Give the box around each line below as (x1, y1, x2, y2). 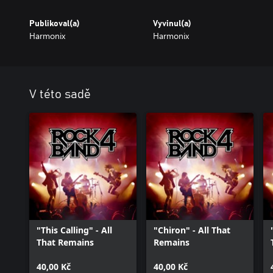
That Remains (37, 236, 94, 248)
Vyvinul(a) (152, 19, 191, 28)
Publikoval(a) (29, 19, 80, 28)
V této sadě (29, 88, 91, 101)
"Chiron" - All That (154, 224, 230, 236)
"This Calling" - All (37, 224, 112, 236)
